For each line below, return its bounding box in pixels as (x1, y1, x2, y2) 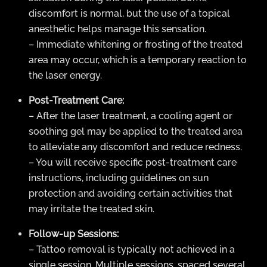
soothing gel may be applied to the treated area (29, 125, 243, 137)
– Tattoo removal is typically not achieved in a (29, 243, 235, 255)
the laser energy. (29, 69, 102, 81)
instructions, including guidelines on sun (29, 172, 209, 184)
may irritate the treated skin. (29, 203, 154, 215)
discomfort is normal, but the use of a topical (29, 7, 230, 19)
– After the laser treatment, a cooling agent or (29, 110, 232, 122)
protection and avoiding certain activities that (29, 187, 232, 199)
